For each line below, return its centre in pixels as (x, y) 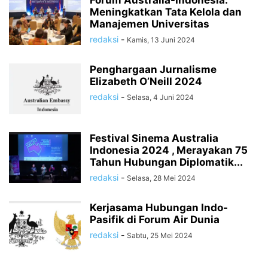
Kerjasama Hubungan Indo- (159, 208)
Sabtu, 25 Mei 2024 (160, 235)
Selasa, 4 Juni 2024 (160, 97)
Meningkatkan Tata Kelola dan (166, 12)
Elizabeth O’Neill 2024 (146, 81)
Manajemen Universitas (150, 24)
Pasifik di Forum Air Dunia (155, 220)
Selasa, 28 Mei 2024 (161, 178)
